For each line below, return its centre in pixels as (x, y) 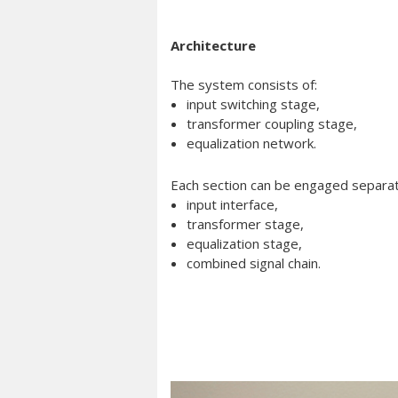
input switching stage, (253, 104)
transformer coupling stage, (272, 123)
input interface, (232, 204)
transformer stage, (245, 224)
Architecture (213, 45)
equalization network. (251, 143)
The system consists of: (244, 84)
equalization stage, (244, 243)
